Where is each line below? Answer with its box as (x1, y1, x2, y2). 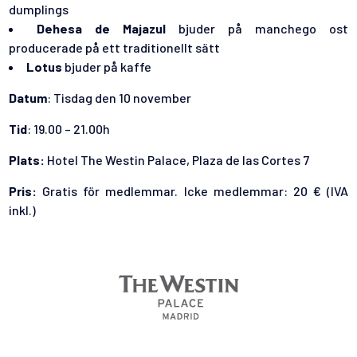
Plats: (9, 152, 45, 168)
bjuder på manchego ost (178, 21, 348, 37)
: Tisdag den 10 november (47, 90, 194, 106)
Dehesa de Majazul (37, 21, 178, 37)
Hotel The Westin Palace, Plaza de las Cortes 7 (45, 152, 310, 168)
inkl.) (9, 202, 37, 218)
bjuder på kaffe (65, 59, 152, 75)
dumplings (9, 2, 69, 18)
